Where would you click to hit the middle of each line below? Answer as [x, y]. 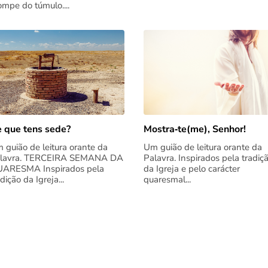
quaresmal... [167, 179]
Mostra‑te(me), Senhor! [194, 129]
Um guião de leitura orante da [202, 147]
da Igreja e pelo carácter [191, 168]
